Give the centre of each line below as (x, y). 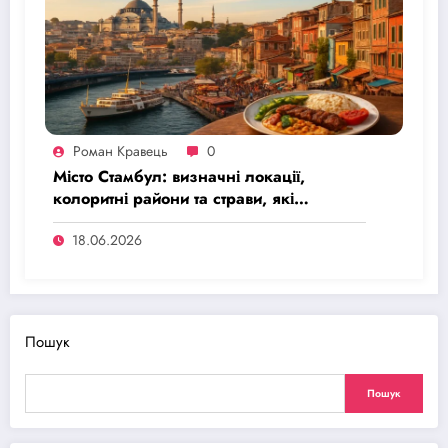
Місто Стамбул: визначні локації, (179, 176)
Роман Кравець (120, 150)
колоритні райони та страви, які (173, 198)
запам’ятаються (112, 220)
